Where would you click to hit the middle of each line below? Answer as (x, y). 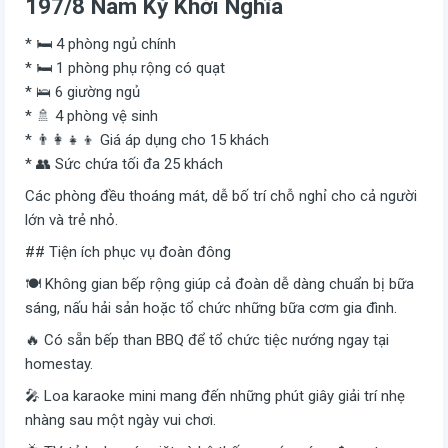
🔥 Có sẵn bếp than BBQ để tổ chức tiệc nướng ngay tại (207, 339)
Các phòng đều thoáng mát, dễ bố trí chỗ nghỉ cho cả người (221, 195)
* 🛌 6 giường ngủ (82, 91)
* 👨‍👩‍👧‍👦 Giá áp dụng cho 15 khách (147, 139)
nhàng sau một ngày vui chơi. (120, 419)
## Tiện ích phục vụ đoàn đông (128, 251)
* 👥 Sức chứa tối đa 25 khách (124, 163)
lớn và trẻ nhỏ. (71, 219)
